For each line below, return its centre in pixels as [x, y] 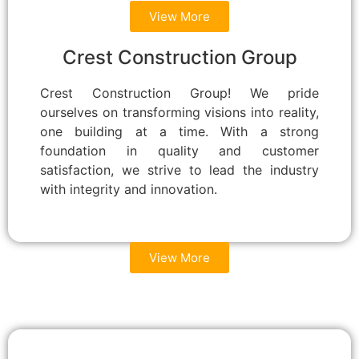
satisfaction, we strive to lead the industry [179, 169]
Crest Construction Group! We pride [179, 93]
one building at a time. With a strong [179, 131]
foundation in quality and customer [179, 150]
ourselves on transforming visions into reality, [179, 112]
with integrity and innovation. [129, 189]
